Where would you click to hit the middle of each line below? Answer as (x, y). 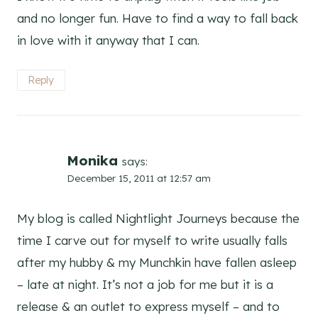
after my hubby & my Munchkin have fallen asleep (157, 262)
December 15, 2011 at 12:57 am (139, 178)
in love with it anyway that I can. (108, 40)
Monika (92, 161)
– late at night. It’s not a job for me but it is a (145, 284)
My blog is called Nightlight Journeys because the (158, 218)
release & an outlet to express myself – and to (148, 306)
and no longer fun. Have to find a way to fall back (158, 18)
